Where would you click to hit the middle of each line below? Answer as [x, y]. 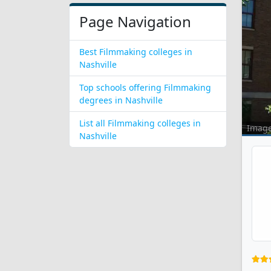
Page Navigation [135, 21]
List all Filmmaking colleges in [140, 123]
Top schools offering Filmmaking [145, 87]
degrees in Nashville [121, 100]
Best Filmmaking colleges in [136, 52]
